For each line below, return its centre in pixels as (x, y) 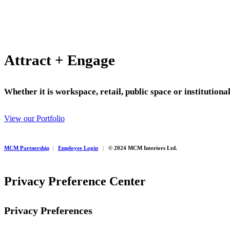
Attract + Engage (60, 60)
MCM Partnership (27, 148)
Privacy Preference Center (75, 181)
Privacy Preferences (48, 211)
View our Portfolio (34, 118)
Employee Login (78, 148)
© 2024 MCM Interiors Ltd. (140, 148)
